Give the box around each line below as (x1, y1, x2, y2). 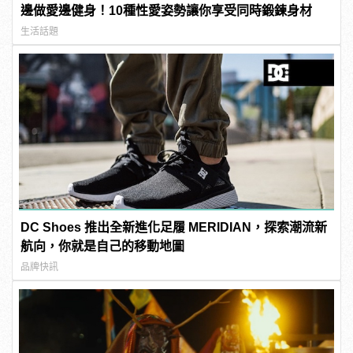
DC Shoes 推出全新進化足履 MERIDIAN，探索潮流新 (20, 221, 328, 235)
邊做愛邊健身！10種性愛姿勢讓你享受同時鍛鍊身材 (20, 3, 313, 17)
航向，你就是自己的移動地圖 (20, 240, 185, 254)
